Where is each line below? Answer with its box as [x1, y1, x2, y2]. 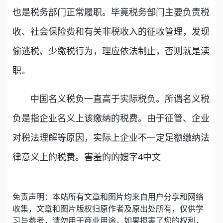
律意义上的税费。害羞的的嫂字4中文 [12, 151, 161, 163]
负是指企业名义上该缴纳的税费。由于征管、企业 [12, 112, 210, 124]
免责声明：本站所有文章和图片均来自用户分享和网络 [12, 191, 204, 202]
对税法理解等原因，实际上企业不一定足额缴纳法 [12, 131, 210, 143]
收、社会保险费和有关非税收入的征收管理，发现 [12, 25, 210, 37]
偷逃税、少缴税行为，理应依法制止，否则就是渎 [12, 45, 210, 57]
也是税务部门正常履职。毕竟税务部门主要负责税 [12, 6, 210, 18]
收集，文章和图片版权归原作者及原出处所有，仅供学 [12, 203, 204, 214]
